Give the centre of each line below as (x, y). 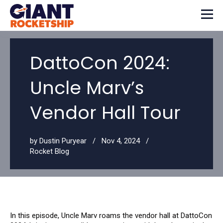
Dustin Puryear (63, 141)
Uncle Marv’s (87, 88)
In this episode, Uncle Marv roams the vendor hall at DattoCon (111, 215)
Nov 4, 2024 (121, 141)
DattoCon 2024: (100, 63)
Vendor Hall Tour (105, 113)
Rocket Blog (50, 151)
